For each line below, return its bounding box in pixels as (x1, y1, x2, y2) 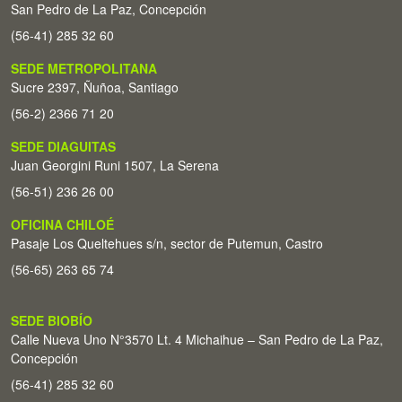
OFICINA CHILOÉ (11, 215, 114, 233)
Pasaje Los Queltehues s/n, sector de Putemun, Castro (11, 234, 323, 252)
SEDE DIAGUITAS (11, 137, 116, 155)
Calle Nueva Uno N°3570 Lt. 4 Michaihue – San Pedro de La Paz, (11, 330, 383, 348)
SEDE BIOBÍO (11, 311, 92, 329)
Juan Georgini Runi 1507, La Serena (11, 156, 219, 174)
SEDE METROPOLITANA (11, 59, 157, 77)
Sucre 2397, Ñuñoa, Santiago (11, 78, 179, 96)
